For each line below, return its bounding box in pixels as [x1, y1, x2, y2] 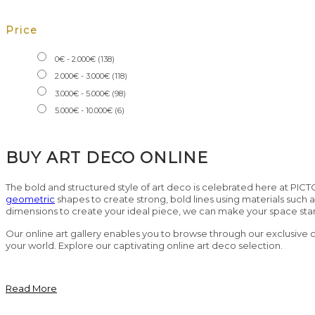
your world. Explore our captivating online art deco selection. [6, 239, 283, 251]
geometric [6, 193, 55, 205]
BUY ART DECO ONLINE [6, 148, 208, 167]
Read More [6, 282, 57, 294]
